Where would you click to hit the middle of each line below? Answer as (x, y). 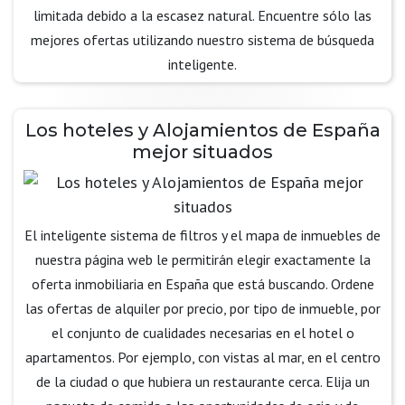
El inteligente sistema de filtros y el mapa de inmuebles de (202, 235)
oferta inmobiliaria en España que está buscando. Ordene (202, 284)
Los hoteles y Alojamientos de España (202, 130)
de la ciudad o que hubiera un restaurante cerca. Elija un (202, 381)
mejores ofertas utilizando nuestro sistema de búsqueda (202, 40)
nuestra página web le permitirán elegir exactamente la (202, 259)
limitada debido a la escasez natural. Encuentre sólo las (202, 15)
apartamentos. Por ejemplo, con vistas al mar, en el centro (202, 357)
